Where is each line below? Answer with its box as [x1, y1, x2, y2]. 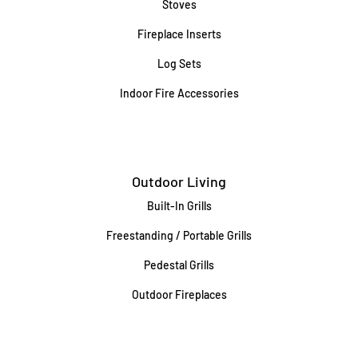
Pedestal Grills [144, 258, 214, 272]
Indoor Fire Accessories [119, 86, 239, 101]
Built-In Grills [146, 199, 212, 213]
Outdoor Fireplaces [131, 288, 227, 302]
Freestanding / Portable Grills [106, 229, 252, 243]
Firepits [159, 317, 199, 332]
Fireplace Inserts [137, 27, 221, 42]
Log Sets [157, 57, 201, 71]
